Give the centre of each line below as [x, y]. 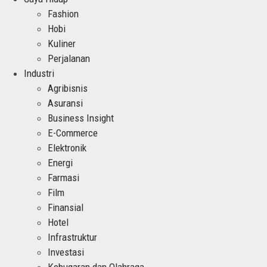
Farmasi [63, 177]
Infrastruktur [72, 237]
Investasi [66, 252]
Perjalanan [69, 58]
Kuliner [62, 43]
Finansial [66, 207]
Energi [60, 162]
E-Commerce [73, 133]
